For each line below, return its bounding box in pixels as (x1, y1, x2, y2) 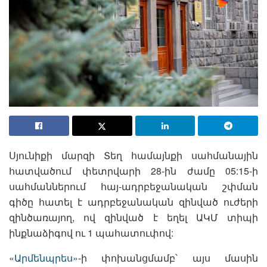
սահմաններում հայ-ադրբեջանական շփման (9, 179, 258, 193)
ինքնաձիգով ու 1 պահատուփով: (9, 225, 173, 240)
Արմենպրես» (14, 250, 78, 265)
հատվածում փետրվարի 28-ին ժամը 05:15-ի (9, 163, 258, 178)
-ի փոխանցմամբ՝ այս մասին (78, 250, 258, 265)
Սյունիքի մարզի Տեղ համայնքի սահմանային (9, 148, 258, 162)
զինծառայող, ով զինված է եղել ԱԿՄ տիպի (9, 210, 258, 224)
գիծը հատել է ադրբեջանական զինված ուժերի (9, 194, 258, 209)
